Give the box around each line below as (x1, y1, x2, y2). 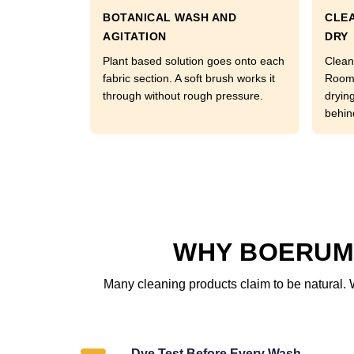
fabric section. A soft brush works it (103, 72, 275, 85)
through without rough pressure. (103, 89, 263, 102)
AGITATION (103, 30, 167, 43)
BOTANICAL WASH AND (103, 11, 236, 24)
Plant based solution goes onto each (103, 55, 284, 67)
